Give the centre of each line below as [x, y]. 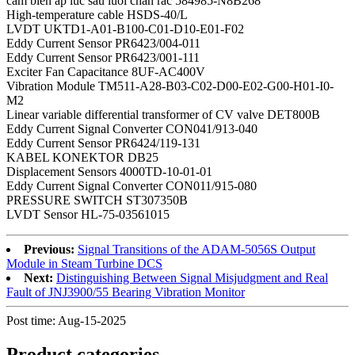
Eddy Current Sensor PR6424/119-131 [103, 143]
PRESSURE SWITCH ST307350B [97, 200]
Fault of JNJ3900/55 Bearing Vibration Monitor [126, 292]
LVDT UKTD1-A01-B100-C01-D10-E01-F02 [125, 29]
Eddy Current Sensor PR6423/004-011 [103, 44]
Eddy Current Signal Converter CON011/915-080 [132, 186]
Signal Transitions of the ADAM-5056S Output [197, 250]
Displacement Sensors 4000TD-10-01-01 [109, 172]
